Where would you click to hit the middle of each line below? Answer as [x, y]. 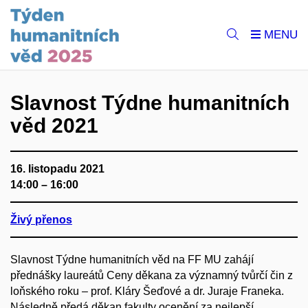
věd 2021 [54, 125]
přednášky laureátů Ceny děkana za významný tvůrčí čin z [152, 275]
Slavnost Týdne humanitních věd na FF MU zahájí [132, 260]
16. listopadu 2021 [57, 169]
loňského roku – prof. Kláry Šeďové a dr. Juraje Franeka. [147, 291]
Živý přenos [41, 220]
